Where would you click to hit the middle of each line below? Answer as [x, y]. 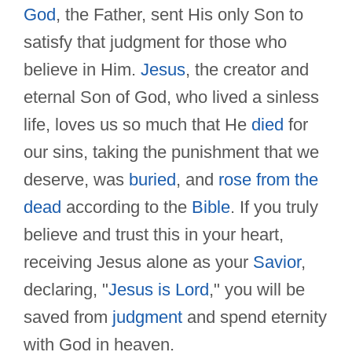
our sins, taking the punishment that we [171, 152]
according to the [126, 207]
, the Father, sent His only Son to [180, 15]
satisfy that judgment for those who [155, 42]
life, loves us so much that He [137, 125]
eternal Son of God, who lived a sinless [171, 97]
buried [152, 180]
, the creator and [247, 70]
